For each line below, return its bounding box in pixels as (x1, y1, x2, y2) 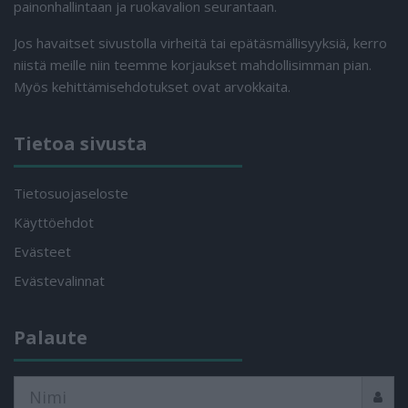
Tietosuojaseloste (14, 184, 128, 202)
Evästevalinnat (14, 271, 105, 290)
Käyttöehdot (14, 213, 94, 231)
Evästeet (14, 242, 71, 260)
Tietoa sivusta (14, 131, 148, 156)
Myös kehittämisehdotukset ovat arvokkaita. (14, 77, 291, 96)
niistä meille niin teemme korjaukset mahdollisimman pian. (14, 56, 372, 74)
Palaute (14, 325, 87, 350)
